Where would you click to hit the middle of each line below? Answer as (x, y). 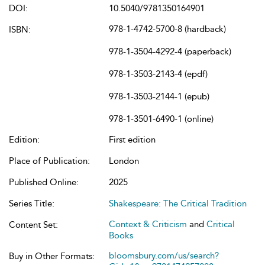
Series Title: (32, 203)
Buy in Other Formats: (52, 256)
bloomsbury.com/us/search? (164, 256)
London (124, 161)
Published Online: (44, 182)
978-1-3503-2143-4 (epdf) (158, 74)
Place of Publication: (49, 161)
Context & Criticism (148, 224)
